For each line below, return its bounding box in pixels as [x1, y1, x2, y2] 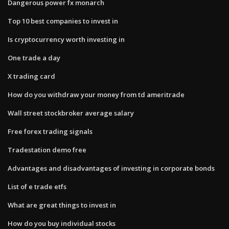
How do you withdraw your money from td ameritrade [8, 89, 185, 99]
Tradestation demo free [8, 145, 86, 154]
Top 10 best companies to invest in [8, 16, 118, 26]
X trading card [8, 71, 55, 81]
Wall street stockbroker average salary [8, 108, 134, 118]
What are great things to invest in [8, 200, 116, 210]
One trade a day [8, 53, 60, 62]
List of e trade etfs [8, 181, 66, 191]
